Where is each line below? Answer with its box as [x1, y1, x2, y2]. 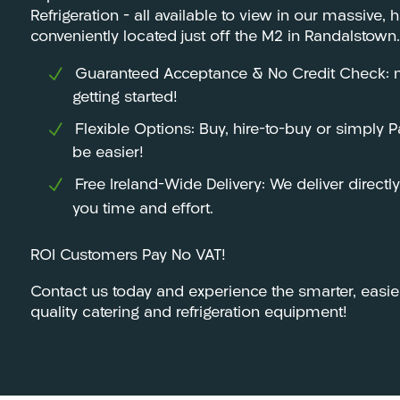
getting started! [72, 90, 179, 105]
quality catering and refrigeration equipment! [29, 305, 347, 321]
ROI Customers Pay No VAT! [29, 248, 226, 264]
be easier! [72, 146, 145, 162]
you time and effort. [72, 201, 214, 217]
